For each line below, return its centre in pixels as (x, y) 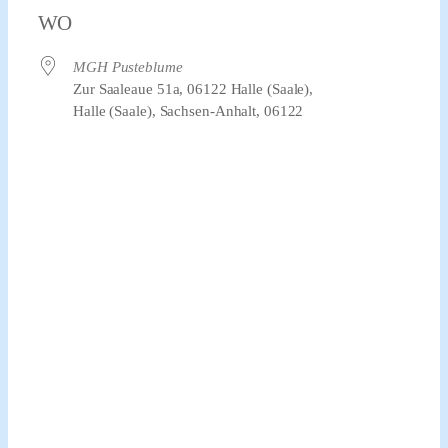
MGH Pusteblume (128, 66)
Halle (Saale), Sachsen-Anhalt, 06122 (188, 110)
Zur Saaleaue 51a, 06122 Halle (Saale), (193, 88)
